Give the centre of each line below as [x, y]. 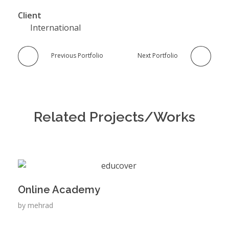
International [55, 28]
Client [30, 16]
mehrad [40, 205]
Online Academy [59, 190]
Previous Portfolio [77, 56]
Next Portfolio [158, 56]
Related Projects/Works [114, 117]
